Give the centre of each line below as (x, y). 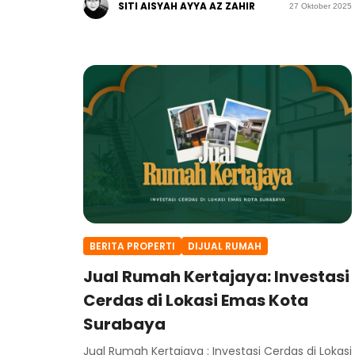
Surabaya (124, 324)
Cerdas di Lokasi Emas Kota (196, 301)
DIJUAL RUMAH (225, 246)
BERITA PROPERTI (132, 246)
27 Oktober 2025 (321, 6)
